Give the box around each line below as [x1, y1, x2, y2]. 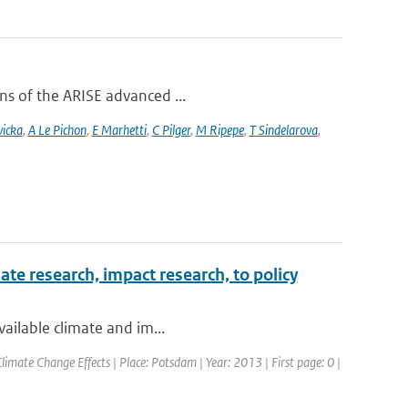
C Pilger [151, 121, 190, 138]
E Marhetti [91, 121, 147, 138]
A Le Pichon [27, 121, 87, 138]
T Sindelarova [249, 121, 318, 138]
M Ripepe [195, 121, 244, 138]
